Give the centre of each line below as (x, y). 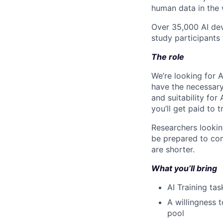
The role (168, 56)
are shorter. (173, 149)
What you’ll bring (184, 168)
